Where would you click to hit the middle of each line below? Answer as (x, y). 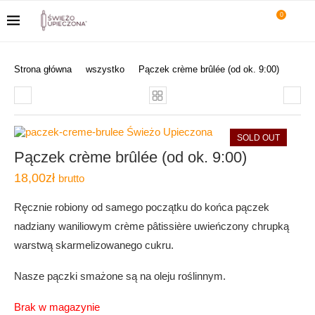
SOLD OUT (258, 138)
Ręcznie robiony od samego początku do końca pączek (142, 207)
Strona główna (43, 69)
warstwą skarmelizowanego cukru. (94, 245)
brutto (71, 178)
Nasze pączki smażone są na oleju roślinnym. (120, 276)
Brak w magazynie (57, 307)
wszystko (105, 69)
